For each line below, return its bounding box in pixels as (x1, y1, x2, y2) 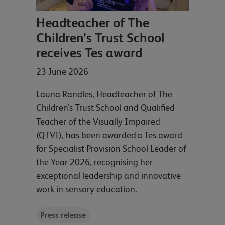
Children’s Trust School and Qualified (36, 102, 175, 114)
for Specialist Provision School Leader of (36, 143, 186, 154)
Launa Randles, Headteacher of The (36, 89, 172, 100)
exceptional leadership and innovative (36, 170, 181, 181)
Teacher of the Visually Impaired (36, 116, 160, 127)
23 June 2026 (36, 66, 88, 77)
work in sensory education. (36, 184, 137, 195)
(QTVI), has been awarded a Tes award (36, 130, 182, 141)
